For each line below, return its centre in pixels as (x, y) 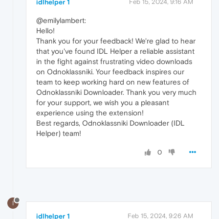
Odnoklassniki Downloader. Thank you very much (116, 92)
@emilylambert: (61, 20)
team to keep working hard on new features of (113, 82)
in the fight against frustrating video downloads (114, 61)
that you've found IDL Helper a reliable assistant (115, 51)
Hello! (45, 30)
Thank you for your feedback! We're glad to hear (116, 41)
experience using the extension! (90, 112)
